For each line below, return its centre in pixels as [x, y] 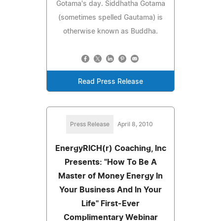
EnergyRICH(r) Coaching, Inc [110, 148]
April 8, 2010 [135, 124]
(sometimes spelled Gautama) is [110, 18]
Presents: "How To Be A [110, 162]
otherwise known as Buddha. [110, 31]
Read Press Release [110, 82]
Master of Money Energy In [110, 176]
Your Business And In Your [110, 190]
